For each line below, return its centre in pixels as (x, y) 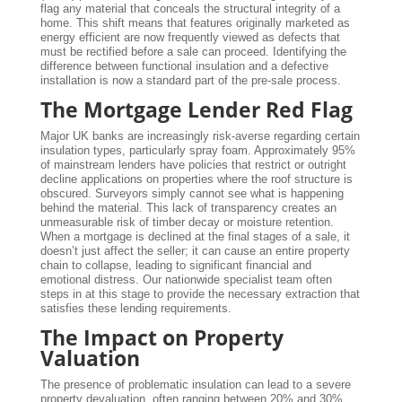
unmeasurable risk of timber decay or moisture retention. (187, 222)
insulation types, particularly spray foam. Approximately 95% (197, 150)
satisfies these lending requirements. (135, 308)
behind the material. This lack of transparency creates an (188, 207)
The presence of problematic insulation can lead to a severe (195, 384)
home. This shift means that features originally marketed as (195, 22)
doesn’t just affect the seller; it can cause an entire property (195, 250)
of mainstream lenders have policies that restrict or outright (193, 164)
